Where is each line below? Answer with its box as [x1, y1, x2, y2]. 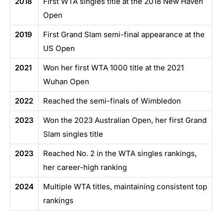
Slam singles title [43, 129, 103, 139]
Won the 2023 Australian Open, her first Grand [43, 115, 207, 125]
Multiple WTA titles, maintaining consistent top [43, 182, 207, 192]
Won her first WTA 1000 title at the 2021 [43, 63, 184, 73]
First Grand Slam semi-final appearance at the [43, 30, 205, 40]
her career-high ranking [43, 163, 127, 172]
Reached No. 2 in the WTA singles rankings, [43, 149, 197, 159]
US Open [43, 44, 75, 54]
